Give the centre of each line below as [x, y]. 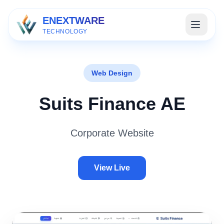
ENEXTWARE [73, 20]
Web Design [112, 73]
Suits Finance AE [112, 104]
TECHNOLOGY [65, 31]
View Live [112, 168]
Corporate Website [112, 133]
